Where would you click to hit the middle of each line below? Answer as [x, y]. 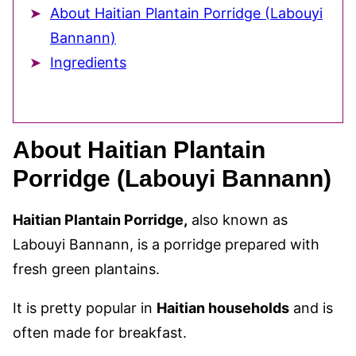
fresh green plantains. [86, 269]
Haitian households [223, 308]
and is [311, 308]
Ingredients [88, 62]
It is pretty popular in [85, 308]
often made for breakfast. [100, 333]
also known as [238, 220]
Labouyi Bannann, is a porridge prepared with [166, 244]
